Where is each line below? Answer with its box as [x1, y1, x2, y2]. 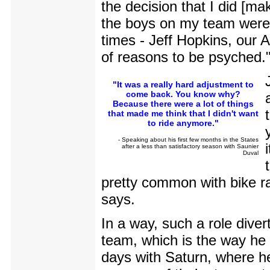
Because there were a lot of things [113, 99, 254, 109]
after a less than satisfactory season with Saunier [122, 143, 259, 150]
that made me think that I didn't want [108, 108, 259, 119]
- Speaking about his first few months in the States [118, 136, 259, 143]
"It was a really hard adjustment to [113, 80, 254, 90]
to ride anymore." [148, 118, 219, 128]
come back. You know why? [126, 89, 240, 99]
